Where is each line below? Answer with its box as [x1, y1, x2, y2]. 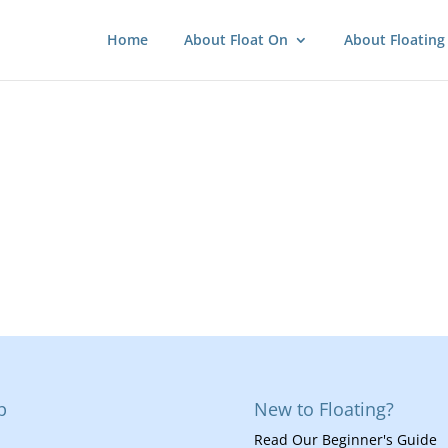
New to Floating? [253, 397, 394, 422]
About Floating [344, 30, 445, 49]
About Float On [184, 30, 288, 49]
